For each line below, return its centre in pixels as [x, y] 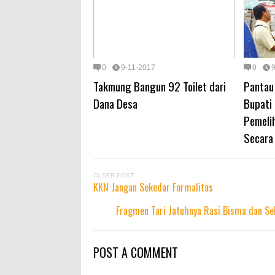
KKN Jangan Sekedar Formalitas [153, 188]
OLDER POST [114, 176]
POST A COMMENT [136, 253]
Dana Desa [115, 103]
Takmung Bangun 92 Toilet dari [160, 86]
